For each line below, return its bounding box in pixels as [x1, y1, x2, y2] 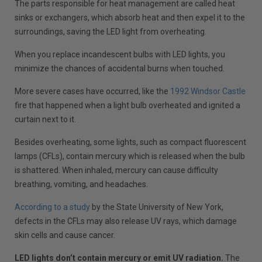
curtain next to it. [15, 114, 77, 124]
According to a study [15, 202, 91, 212]
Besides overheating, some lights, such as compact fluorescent [15, 137, 247, 147]
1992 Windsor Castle [170, 86, 246, 96]
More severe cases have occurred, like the [15, 86, 171, 96]
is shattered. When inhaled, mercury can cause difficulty [15, 165, 219, 175]
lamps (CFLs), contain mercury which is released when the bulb [15, 151, 246, 161]
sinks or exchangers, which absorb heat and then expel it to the [15, 12, 246, 22]
